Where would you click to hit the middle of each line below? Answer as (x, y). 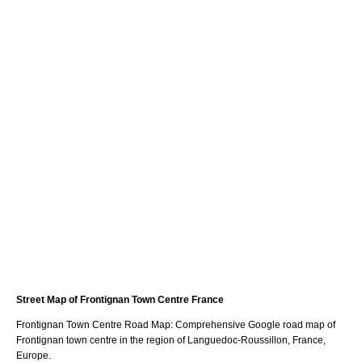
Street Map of (48, 299)
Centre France (189, 299)
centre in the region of (137, 340)
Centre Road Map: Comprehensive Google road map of (213, 324)
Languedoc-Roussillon (238, 340)
